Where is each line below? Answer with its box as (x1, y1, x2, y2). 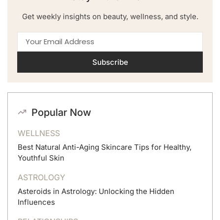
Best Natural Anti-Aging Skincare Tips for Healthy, (18, 142, 192, 152)
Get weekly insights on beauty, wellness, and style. (22, 11, 198, 21)
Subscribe (92, 57, 128, 67)
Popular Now (31, 106, 91, 118)
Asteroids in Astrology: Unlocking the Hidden (18, 186, 174, 196)
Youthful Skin (18, 153, 64, 163)
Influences (18, 197, 55, 207)
